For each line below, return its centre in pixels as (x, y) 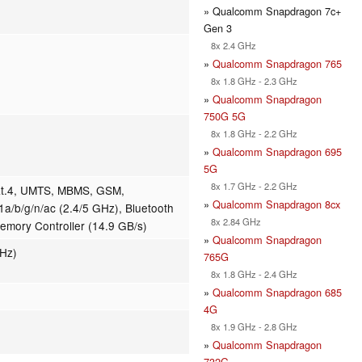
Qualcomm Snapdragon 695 (277, 151)
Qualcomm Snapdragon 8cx (276, 204)
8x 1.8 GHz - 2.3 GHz (250, 80)
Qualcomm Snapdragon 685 (277, 292)
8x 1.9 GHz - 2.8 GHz (250, 326)
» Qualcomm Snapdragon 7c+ (272, 11)
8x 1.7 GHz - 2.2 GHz (250, 185)
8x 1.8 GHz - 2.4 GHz (250, 274)
